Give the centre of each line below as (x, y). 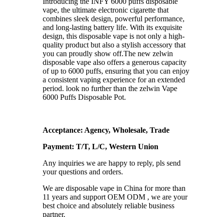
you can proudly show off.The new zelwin (108, 53)
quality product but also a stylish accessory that (114, 45)
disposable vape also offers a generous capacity (115, 62)
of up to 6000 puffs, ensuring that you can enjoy (116, 71)
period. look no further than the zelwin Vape (110, 88)
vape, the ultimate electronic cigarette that (106, 10)
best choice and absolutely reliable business (108, 205)
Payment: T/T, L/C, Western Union (101, 146)
